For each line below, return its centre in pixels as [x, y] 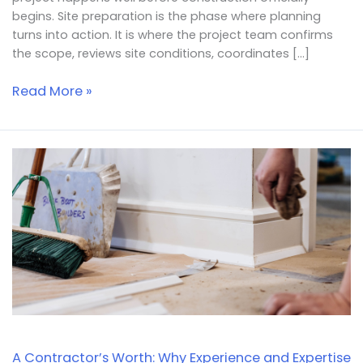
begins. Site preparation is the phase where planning [166, 17]
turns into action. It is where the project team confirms [172, 35]
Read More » [52, 92]
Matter [33, 305]
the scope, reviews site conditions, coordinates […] [160, 54]
